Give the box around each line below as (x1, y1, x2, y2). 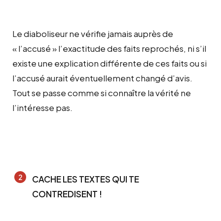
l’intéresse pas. (12, 102, 73, 113)
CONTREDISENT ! (32, 188, 102, 199)
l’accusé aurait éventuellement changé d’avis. (12, 72, 192, 83)
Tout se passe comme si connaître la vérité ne (12, 87, 191, 98)
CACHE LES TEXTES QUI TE (32, 173, 139, 184)
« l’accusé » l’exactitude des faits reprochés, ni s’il (12, 42, 206, 54)
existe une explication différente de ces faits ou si (12, 57, 207, 69)
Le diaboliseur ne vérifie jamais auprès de (12, 28, 173, 39)
